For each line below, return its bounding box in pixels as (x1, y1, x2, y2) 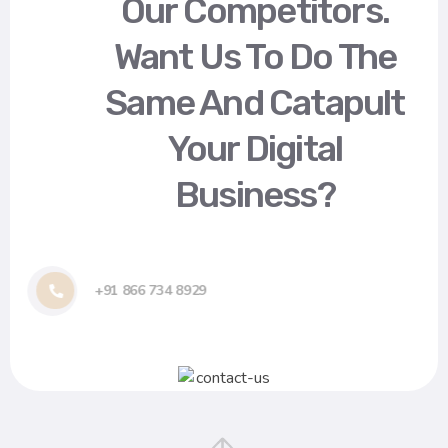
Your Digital (160, 127, 336, 171)
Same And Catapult (98, 81, 398, 125)
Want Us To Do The (106, 35, 390, 79)
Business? (167, 173, 328, 217)
